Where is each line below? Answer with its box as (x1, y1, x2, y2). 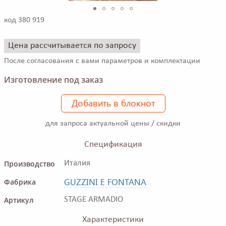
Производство (4, 158, 55, 168)
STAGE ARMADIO (64, 195, 123, 204)
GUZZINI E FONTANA (64, 176, 146, 187)
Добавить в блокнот (71, 96, 155, 109)
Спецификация (84, 139, 142, 149)
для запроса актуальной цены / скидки (45, 119, 181, 128)
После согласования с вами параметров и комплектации (4, 56, 200, 65)
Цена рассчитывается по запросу (8, 41, 136, 51)
